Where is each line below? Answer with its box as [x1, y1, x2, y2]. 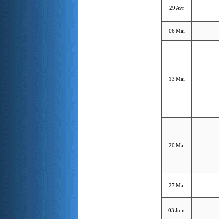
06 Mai [168, 27, 185, 34]
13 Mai [168, 75, 185, 82]
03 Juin [168, 207, 185, 213]
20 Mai [168, 142, 185, 148]
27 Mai [168, 182, 185, 188]
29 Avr [169, 4, 184, 11]
